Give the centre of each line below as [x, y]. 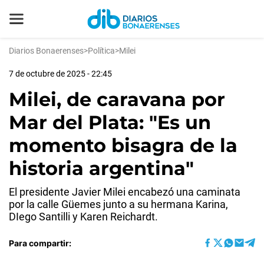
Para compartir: [40, 243]
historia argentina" [101, 168]
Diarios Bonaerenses [46, 51]
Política [101, 51]
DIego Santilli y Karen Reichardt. [83, 217]
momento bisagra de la [123, 145]
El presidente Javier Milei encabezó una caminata [125, 192]
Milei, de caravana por [117, 99]
